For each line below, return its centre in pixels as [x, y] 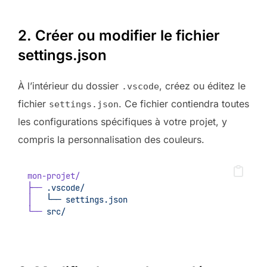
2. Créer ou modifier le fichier [119, 36]
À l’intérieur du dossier [70, 86]
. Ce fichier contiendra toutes [184, 104]
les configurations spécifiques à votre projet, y [122, 122]
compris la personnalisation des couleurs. [111, 140]
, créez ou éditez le [202, 86]
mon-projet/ [54, 176]
